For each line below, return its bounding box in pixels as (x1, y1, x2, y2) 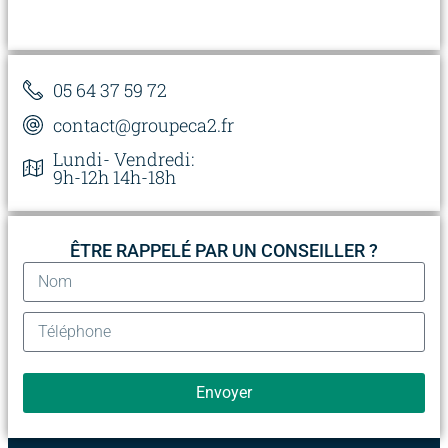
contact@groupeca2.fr (53, 113, 234, 138)
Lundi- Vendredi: (53, 147, 194, 172)
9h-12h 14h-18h (53, 165, 176, 190)
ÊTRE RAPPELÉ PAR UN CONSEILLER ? (70, 241, 378, 262)
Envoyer (196, 383, 252, 403)
